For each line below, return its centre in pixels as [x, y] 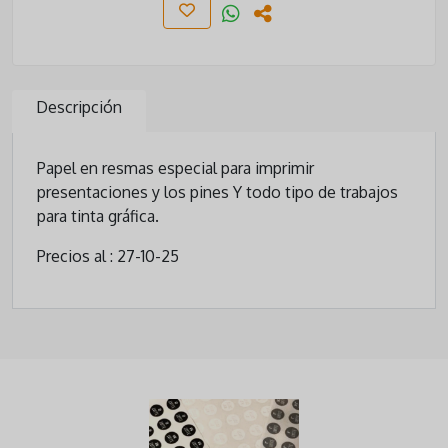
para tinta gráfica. [98, 216]
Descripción [79, 107]
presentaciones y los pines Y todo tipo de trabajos [217, 192]
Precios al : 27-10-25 [108, 256]
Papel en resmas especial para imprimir [175, 168]
